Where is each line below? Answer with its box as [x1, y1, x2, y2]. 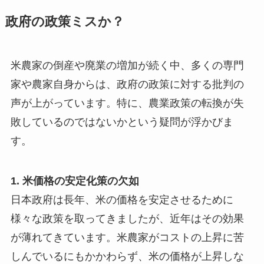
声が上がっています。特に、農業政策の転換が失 [10, 97, 244, 109]
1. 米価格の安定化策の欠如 [10, 174, 139, 187]
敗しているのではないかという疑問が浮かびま [10, 116, 233, 128]
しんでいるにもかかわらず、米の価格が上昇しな [10, 250, 244, 262]
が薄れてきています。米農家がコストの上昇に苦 [10, 231, 244, 243]
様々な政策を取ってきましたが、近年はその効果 [10, 212, 244, 225]
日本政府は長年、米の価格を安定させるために [10, 193, 233, 206]
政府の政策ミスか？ [5, 15, 124, 29]
